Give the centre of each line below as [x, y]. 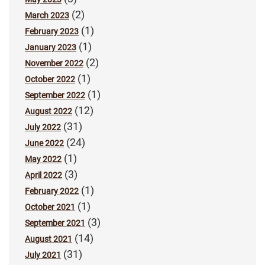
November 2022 [54, 64]
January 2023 [51, 48]
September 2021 [55, 223]
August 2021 [49, 239]
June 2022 [44, 143]
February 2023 [52, 32]
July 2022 [43, 127]
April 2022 [43, 175]
